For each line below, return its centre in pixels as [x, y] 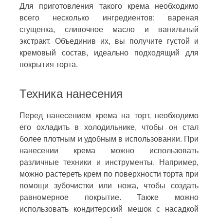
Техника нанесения [71, 93]
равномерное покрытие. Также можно [109, 197]
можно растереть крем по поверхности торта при [109, 174]
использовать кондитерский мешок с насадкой [109, 209]
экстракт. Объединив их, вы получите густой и [109, 41]
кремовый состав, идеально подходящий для [109, 53]
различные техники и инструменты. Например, [109, 162]
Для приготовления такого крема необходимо [109, 6]
